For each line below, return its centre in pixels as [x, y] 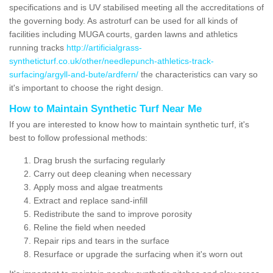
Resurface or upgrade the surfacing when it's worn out [138, 254]
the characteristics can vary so [198, 74]
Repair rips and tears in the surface [101, 240]
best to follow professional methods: [78, 137]
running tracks [38, 47]
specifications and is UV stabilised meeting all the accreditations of [136, 7]
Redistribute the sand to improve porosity [113, 214]
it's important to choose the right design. [86, 87]
